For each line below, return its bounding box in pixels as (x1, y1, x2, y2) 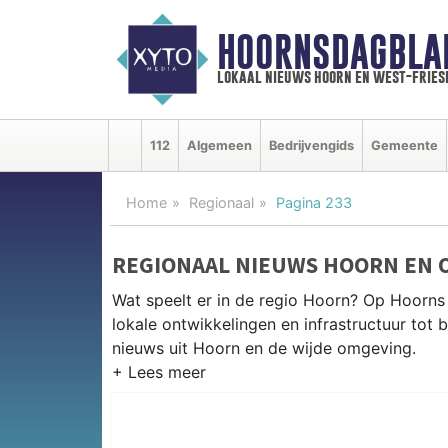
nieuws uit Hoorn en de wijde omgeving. (112, 337, 416, 358)
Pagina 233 (276, 193, 352, 211)
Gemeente (371, 137, 438, 153)
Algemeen (187, 137, 252, 153)
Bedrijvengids (269, 137, 354, 153)
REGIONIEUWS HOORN (112, 375, 340, 405)
